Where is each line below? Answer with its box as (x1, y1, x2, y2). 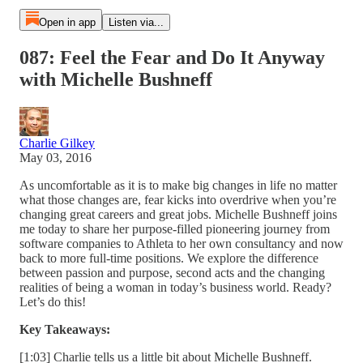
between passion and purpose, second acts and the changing (19, 265, 325, 280)
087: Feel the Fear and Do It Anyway (19, 46, 325, 68)
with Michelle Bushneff (19, 68, 212, 90)
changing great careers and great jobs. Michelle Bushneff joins (19, 207, 337, 221)
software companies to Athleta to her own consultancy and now (19, 236, 344, 250)
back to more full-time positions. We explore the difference (19, 250, 318, 265)
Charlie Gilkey (19, 135, 95, 150)
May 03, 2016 (19, 150, 92, 164)
